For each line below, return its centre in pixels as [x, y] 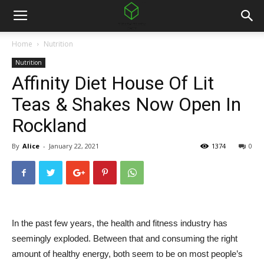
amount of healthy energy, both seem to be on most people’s [127, 254]
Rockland [49, 126]
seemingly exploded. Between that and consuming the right [125, 238]
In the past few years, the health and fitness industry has [120, 223]
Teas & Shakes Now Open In [126, 104]
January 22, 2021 [74, 146]
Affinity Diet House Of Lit [113, 83]
